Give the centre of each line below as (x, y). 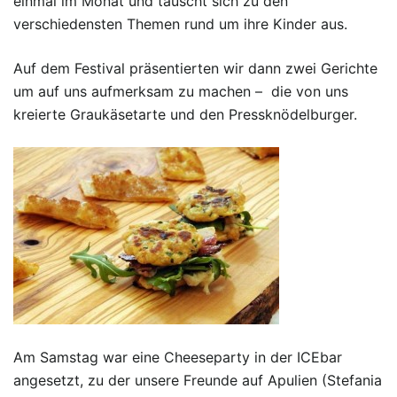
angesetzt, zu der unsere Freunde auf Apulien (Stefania (198, 380)
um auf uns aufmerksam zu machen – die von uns (181, 91)
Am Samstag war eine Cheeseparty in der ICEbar (178, 357)
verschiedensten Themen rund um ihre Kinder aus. (180, 23)
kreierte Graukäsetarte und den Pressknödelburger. (185, 114)
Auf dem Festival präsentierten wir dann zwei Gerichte (195, 68)
